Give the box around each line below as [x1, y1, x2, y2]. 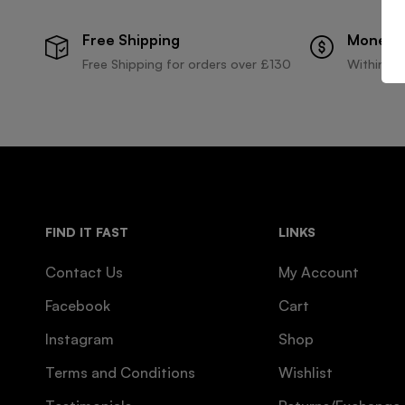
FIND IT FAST [45, 223, 128, 240]
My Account [278, 262, 360, 281]
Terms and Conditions [45, 363, 195, 381]
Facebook [45, 296, 110, 315]
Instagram [45, 329, 114, 348]
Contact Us [45, 262, 123, 281]
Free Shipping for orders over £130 [82, 55, 291, 71]
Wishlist [278, 363, 334, 381]
